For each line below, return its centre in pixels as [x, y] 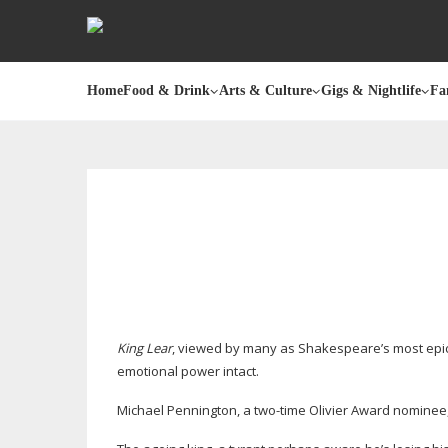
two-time [280, 410]
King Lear [144, 348]
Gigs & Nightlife [371, 90]
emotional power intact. [188, 371]
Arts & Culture [265, 90]
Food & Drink [166, 90]
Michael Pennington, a [185, 410]
